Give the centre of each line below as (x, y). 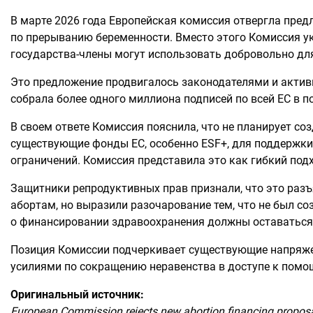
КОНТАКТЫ (84, 66)
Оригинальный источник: (77, 294)
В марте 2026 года (60, 21)
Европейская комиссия (170, 21)
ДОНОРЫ (277, 39)
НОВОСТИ (81, 28)
